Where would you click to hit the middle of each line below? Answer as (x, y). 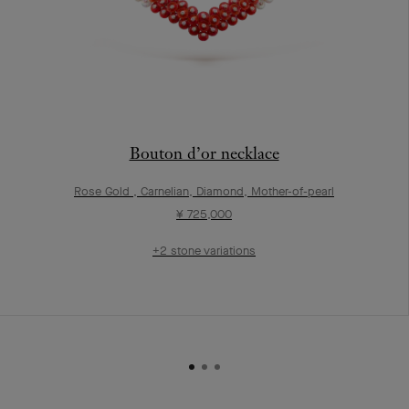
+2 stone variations (204, 250)
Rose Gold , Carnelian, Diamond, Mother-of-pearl (204, 191)
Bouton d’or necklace (204, 152)
